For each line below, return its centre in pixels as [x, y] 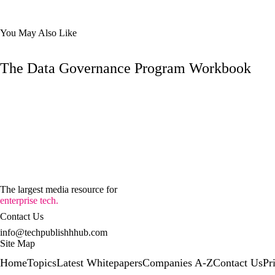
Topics [42, 263]
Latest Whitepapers [99, 263]
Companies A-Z [178, 263]
